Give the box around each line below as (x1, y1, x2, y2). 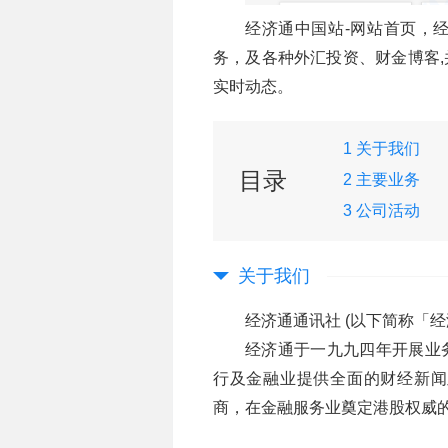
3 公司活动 (343, 201, 420, 219)
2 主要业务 (343, 170, 420, 188)
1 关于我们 (343, 139, 420, 157)
